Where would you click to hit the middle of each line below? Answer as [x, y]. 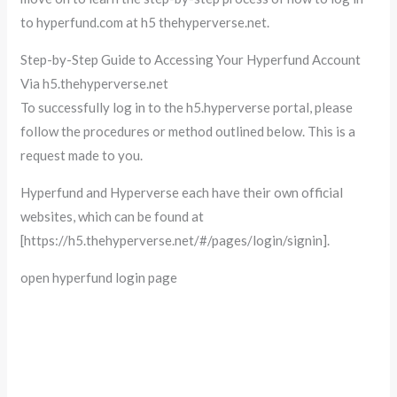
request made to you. [82, 155]
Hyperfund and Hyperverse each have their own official [182, 192]
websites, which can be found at [113, 216]
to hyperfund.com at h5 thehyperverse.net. [145, 22]
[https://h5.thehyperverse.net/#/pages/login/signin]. [175, 240]
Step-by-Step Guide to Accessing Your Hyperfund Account [191, 59]
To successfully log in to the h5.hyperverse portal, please [187, 107]
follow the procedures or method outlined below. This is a [188, 131]
